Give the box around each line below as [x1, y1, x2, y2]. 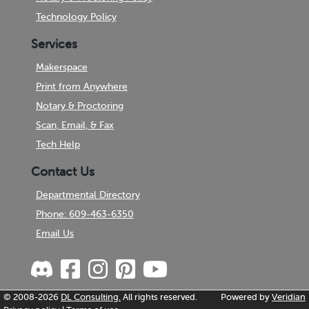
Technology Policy [35, 10, 117, 23]
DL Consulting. [61, 291, 121, 303]
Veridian [272, 291, 306, 303]
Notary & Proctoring [35, 99, 123, 112]
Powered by [221, 291, 272, 303]
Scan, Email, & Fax [35, 119, 114, 132]
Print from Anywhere [35, 80, 128, 93]
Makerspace [35, 61, 88, 74]
